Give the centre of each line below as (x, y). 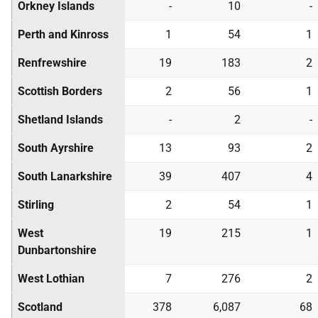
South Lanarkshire (65, 176)
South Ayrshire (56, 148)
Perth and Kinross (63, 34)
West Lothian (51, 279)
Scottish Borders (60, 91)
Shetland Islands (60, 120)
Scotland (40, 307)
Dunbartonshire (57, 250)
